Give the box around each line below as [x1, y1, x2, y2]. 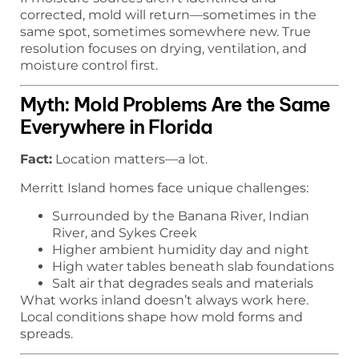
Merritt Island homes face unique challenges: [20, 179, 309, 196]
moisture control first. [20, 57, 158, 73]
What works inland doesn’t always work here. [20, 292, 309, 308]
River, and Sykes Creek [52, 224, 197, 240]
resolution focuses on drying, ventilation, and [20, 40, 307, 56]
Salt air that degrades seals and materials [52, 275, 313, 291]
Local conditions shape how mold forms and [20, 309, 303, 325]
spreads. [20, 325, 73, 341]
